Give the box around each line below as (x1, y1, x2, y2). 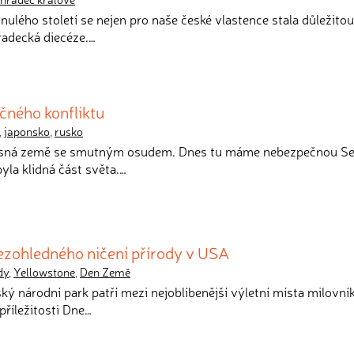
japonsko (4, 123, 50, 139)
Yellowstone (13, 264, 75, 280)
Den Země (80, 264, 130, 280)
